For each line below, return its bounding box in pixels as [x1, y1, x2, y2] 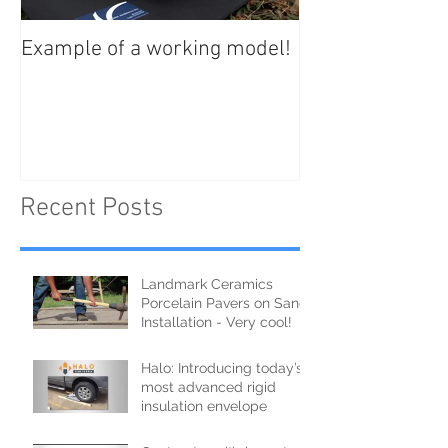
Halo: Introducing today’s [141, 360, 303, 377]
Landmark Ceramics [141, 276, 273, 293]
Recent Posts [20, 193, 164, 225]
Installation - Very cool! [141, 314, 292, 331]
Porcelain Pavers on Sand [141, 295, 308, 312]
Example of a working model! [21, 35, 291, 63]
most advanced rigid [141, 379, 276, 396]
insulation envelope [141, 398, 267, 415]
